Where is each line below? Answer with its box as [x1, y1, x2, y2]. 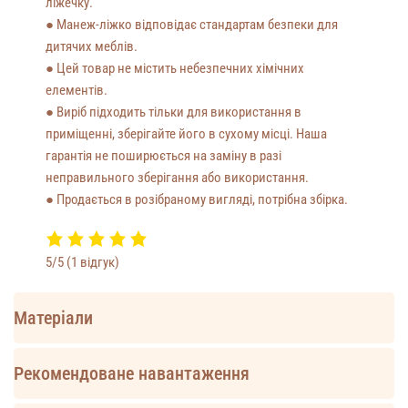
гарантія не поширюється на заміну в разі [46, 148, 282, 165]
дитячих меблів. [46, 38, 138, 56]
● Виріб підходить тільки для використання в [46, 104, 302, 121]
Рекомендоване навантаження [14, 362, 250, 384]
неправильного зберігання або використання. [46, 169, 310, 187]
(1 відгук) [66, 254, 120, 271]
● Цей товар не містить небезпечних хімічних [46, 60, 305, 77]
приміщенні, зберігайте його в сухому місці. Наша [46, 126, 328, 143]
